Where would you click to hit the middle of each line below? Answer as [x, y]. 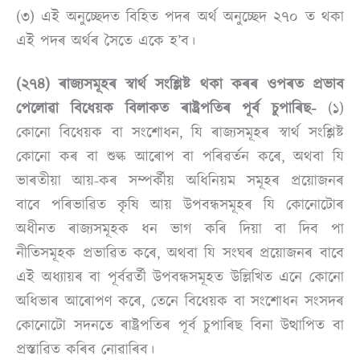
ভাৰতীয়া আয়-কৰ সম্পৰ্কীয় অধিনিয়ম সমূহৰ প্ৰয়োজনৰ [180, 180]
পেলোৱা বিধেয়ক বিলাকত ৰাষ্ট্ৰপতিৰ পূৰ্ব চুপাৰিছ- [166, 108]
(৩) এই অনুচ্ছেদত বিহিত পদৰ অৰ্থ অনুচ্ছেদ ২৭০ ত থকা [180, 17]
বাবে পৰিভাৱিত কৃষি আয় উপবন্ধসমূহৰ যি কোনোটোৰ [180, 205]
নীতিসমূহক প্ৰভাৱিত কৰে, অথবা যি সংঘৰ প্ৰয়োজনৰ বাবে [180, 253]
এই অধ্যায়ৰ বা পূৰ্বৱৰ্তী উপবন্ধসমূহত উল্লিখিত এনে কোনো [180, 277]
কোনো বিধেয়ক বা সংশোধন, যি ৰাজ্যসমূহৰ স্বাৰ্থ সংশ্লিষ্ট [180, 132]
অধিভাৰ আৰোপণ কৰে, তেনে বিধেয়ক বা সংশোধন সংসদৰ [180, 301]
